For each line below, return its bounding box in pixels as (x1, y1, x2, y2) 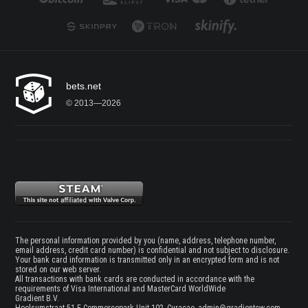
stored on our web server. (15, 265, 101, 275)
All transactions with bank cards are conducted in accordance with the (15, 274, 254, 285)
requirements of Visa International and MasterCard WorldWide (15, 284, 225, 294)
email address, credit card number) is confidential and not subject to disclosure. (15, 245, 289, 256)
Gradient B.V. (15, 294, 59, 304)
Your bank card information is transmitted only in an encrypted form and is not (15, 255, 279, 265)
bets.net (66, 80, 101, 91)
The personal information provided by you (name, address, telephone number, (15, 236, 276, 246)
